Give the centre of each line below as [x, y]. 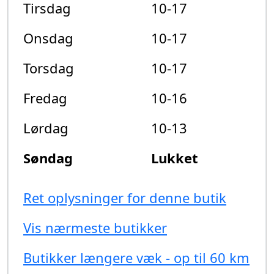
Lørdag [46, 128]
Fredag [45, 98]
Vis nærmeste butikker [95, 228]
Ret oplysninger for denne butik [125, 198]
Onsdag [48, 38]
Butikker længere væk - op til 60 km [136, 258]
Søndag [48, 158]
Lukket [175, 158]
